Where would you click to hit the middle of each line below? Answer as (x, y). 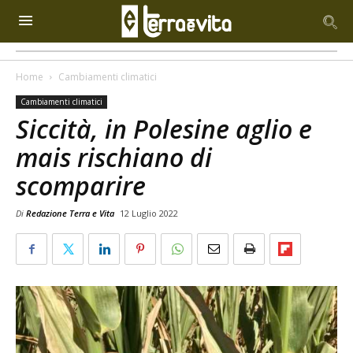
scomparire (81, 186)
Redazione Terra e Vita (70, 213)
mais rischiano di (114, 157)
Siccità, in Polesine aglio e (164, 129)
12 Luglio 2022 (149, 213)
